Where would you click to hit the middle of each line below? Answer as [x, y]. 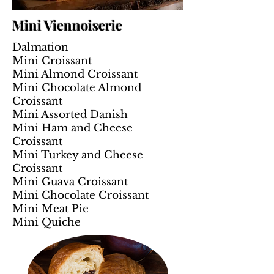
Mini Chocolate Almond [77, 88]
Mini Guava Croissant [70, 182]
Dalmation [40, 47]
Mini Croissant [52, 61]
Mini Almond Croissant [75, 74]
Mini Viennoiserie [67, 25]
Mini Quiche [46, 222]
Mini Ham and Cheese [72, 128]
